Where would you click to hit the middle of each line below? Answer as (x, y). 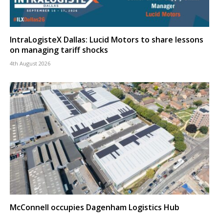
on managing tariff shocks (59, 50)
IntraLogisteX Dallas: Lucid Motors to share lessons (107, 40)
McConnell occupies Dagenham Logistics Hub (95, 207)
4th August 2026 (30, 64)
